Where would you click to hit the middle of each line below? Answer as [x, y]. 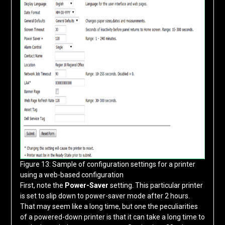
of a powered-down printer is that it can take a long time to [112, 217]
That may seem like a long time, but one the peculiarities [109, 207]
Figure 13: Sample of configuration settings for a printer [108, 164]
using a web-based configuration [72, 175]
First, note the [42, 186]
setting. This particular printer [155, 186]
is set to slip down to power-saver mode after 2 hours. [105, 196]
